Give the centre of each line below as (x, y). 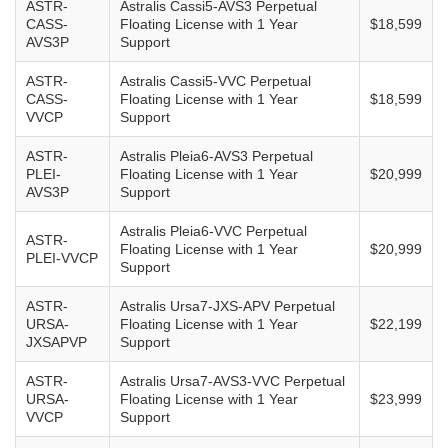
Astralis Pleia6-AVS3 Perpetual (216, 155)
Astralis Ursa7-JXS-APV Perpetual (227, 305)
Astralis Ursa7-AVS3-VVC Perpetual (232, 380)
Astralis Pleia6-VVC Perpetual (213, 230)
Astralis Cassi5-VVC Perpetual (215, 80)
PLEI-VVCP (62, 257)
